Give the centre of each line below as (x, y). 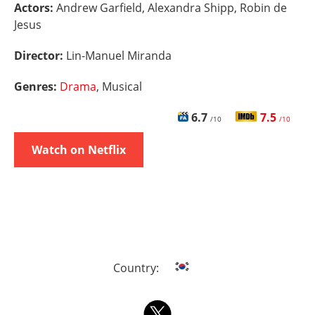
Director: (40, 56)
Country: (137, 268)
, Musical (119, 86)
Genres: (37, 86)
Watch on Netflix (79, 150)
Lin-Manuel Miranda (119, 56)
